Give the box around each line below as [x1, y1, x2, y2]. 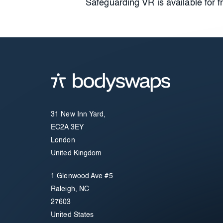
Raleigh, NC [51, 186, 90, 193]
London [51, 137, 75, 144]
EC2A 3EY [51, 124, 84, 131]
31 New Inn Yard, [51, 111, 106, 118]
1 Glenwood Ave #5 [51, 173, 113, 180]
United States [51, 212, 94, 219]
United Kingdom [51, 150, 102, 157]
